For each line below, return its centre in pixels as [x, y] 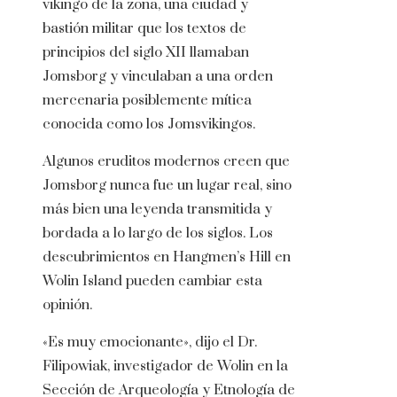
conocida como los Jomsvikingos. [149, 125]
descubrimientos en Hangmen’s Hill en [167, 257]
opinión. [67, 305]
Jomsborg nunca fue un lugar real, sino [167, 186]
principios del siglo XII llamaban [146, 53]
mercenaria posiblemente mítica [147, 101]
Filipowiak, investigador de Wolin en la [165, 366]
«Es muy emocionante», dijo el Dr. [150, 343]
